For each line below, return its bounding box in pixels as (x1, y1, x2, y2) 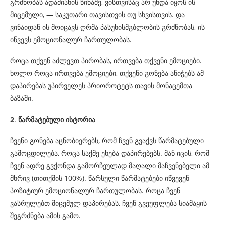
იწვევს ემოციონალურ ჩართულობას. (10, 35, 132, 45)
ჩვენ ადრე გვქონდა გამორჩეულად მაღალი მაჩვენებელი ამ (10, 161, 209, 171)
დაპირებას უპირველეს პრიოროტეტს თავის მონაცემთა (10, 81, 192, 91)
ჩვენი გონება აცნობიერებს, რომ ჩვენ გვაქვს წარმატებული (10, 136, 204, 146)
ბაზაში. (10, 93, 33, 103)
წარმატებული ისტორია (18, 115, 95, 125)
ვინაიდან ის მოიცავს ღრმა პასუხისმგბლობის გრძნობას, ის (10, 22, 205, 32)
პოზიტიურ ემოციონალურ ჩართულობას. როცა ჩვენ (10, 186, 180, 196)
